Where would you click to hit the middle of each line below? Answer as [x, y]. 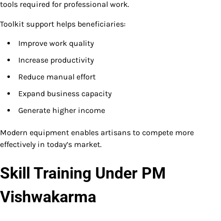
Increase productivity [56, 60]
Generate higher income [62, 110]
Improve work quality [56, 43]
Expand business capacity [65, 94]
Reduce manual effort [57, 77]
